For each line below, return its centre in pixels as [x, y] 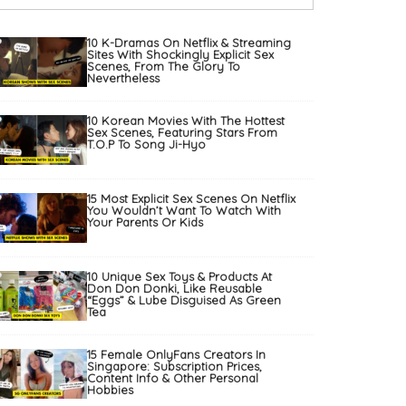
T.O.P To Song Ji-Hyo [146, 145]
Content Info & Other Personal [173, 378]
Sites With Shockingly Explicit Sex [180, 55]
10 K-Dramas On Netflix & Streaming [189, 43]
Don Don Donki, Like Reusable [174, 289]
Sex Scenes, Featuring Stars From [182, 133]
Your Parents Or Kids [145, 222]
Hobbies [110, 390]
